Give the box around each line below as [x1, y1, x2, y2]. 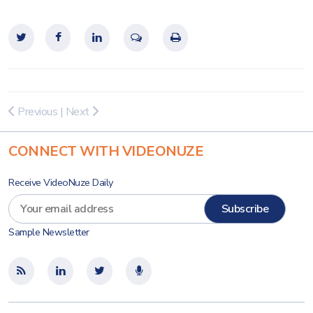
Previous [15, 104, 57, 119]
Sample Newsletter [8, 226, 89, 239]
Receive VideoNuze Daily [8, 175, 113, 189]
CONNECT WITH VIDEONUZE [8, 142, 203, 161]
